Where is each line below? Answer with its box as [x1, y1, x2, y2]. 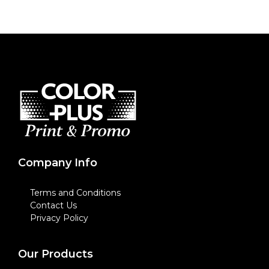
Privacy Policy [30, 213, 88, 223]
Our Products [18, 247, 93, 261]
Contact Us [30, 200, 77, 211]
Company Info [18, 156, 97, 169]
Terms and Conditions [30, 187, 121, 198]
